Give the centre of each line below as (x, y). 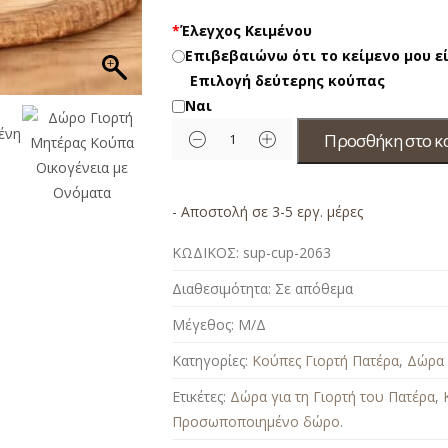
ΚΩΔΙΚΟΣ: (206, 252)
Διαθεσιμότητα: (222, 288)
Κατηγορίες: (210, 360)
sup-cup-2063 (287, 252)
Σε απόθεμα (314, 288)
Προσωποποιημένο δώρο (256, 421)
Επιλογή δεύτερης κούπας (287, 80)
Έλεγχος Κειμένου (246, 30)
